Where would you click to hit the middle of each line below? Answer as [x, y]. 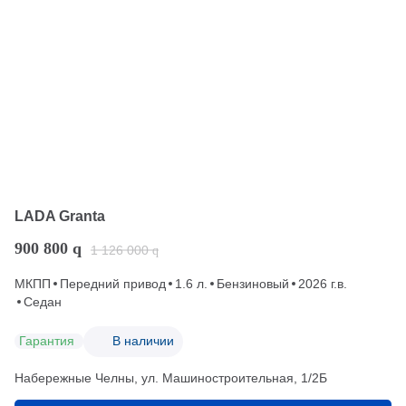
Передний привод [113, 283]
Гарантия [47, 341]
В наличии [143, 341]
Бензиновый [253, 283]
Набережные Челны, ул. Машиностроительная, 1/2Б [171, 377]
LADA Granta [60, 216]
